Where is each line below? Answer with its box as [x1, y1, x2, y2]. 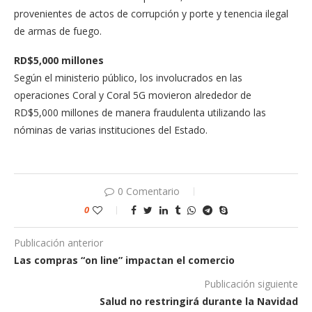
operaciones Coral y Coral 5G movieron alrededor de [14, 88, 251, 102]
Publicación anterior [14, 236, 103, 250]
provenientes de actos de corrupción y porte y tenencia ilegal [14, 7, 288, 21]
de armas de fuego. [14, 24, 102, 38]
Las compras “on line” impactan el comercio [14, 253, 235, 267]
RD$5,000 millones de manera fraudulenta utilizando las [14, 106, 266, 120]
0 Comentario [117, 185, 180, 198]
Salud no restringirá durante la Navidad [100, 295, 298, 309]
